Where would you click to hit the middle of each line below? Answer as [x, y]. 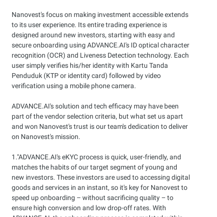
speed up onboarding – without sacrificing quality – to [93, 198]
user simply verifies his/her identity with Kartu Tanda [90, 65]
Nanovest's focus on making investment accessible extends [100, 15]
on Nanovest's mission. [46, 137]
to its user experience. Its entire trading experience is [89, 25]
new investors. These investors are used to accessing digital [101, 177]
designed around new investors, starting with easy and [93, 35]
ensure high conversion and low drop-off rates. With [89, 208]
